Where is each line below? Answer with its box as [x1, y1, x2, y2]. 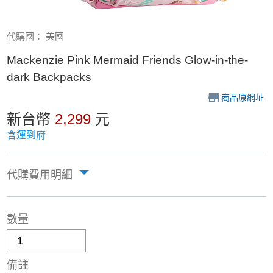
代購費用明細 [7, 169, 73, 182]
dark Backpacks [7, 71, 92, 84]
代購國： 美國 [7, 31, 65, 42]
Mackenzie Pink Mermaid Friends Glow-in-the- [7, 54, 249, 67]
